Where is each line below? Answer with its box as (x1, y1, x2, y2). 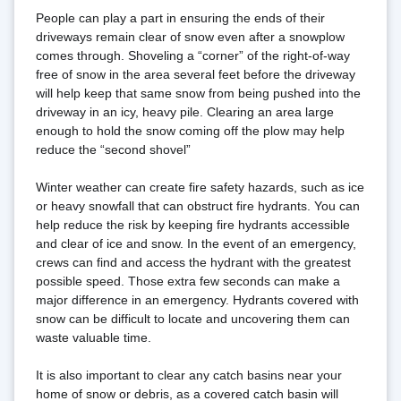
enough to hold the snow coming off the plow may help (36, 124, 345, 139)
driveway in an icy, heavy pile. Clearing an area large (36, 105, 334, 120)
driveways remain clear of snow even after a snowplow (36, 30, 345, 45)
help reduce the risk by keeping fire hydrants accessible (36, 218, 350, 233)
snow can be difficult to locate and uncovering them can (36, 311, 350, 327)
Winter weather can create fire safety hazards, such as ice (36, 180, 364, 195)
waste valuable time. (36, 330, 151, 346)
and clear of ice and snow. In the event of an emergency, (36, 236, 356, 252)
